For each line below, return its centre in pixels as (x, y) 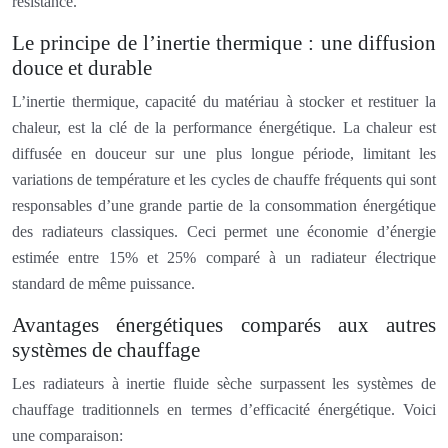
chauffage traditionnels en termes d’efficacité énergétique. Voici (224, 409)
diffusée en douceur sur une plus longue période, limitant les (224, 153)
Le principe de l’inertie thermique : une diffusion (224, 42)
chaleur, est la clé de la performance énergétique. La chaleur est (224, 127)
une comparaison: (67, 435)
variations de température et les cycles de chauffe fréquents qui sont (224, 179)
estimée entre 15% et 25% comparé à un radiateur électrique (224, 257)
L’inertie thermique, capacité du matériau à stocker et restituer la (224, 101)
